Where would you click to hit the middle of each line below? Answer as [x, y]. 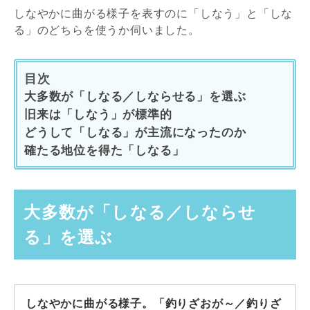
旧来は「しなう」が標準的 [98, 114]
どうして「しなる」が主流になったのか [135, 132]
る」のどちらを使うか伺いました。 [107, 30]
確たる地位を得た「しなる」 [104, 150]
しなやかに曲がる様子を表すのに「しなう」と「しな [154, 13]
